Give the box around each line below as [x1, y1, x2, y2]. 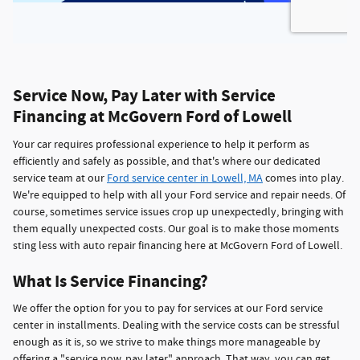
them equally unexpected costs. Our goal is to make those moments [13, 221, 339, 236]
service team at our [13, 170, 107, 186]
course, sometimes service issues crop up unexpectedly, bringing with [13, 204, 344, 219]
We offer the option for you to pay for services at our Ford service [13, 301, 323, 316]
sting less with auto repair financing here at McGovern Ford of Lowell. [13, 238, 342, 253]
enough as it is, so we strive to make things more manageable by [13, 335, 321, 350]
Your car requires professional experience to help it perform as [13, 137, 309, 152]
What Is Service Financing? [13, 270, 208, 293]
